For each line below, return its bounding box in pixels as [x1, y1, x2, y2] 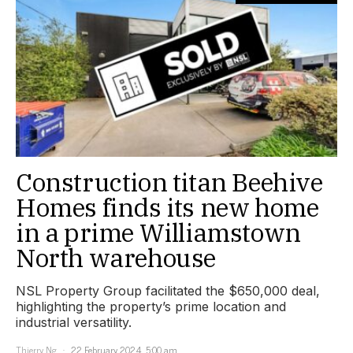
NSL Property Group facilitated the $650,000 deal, [16, 282, 320, 299]
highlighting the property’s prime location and [16, 298, 286, 314]
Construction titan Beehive [16, 165, 323, 199]
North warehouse [16, 240, 217, 274]
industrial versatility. [16, 314, 132, 330]
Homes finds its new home [16, 190, 319, 224]
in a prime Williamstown [16, 215, 301, 249]
